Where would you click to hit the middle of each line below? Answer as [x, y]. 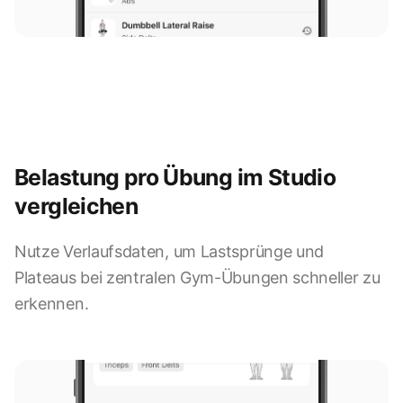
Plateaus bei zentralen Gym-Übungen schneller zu [197, 278]
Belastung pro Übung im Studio [175, 178]
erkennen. [52, 304]
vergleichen [76, 206]
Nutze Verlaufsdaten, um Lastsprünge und [170, 252]
